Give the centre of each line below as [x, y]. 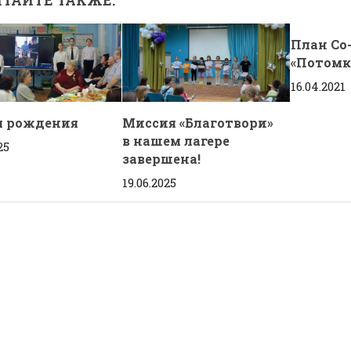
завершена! [162, 159]
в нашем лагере [176, 141]
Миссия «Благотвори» [198, 123]
